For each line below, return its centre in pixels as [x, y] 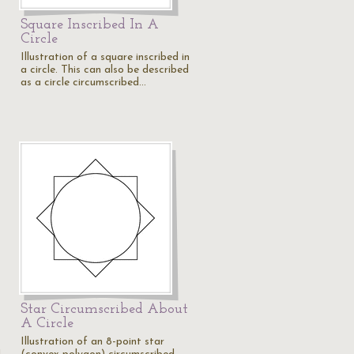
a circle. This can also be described [105, 70]
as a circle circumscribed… [83, 83]
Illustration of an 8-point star [92, 342]
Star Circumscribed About [104, 309]
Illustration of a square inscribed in [105, 57]
